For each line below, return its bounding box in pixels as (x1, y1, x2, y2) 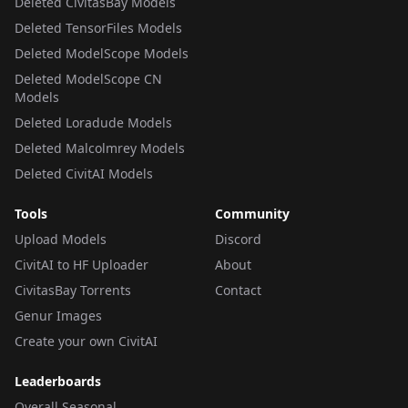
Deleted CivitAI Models (15, 165, 153, 182)
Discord (215, 230, 261, 248)
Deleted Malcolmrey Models (15, 139, 185, 157)
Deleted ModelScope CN (15, 70, 162, 87)
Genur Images (15, 307, 102, 324)
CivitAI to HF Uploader (15, 256, 148, 273)
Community (215, 205, 290, 222)
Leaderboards (15, 372, 101, 390)
